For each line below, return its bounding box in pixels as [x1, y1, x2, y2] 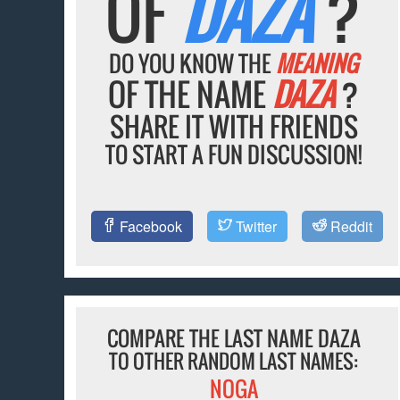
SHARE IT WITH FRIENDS [109, 106, 358, 147]
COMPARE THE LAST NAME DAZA [106, 323, 361, 354]
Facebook [115, 216, 182, 237]
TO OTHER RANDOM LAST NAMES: [109, 346, 359, 376]
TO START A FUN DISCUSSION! [104, 137, 362, 171]
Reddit [326, 216, 372, 237]
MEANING [276, 46, 359, 80]
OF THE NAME [108, 71, 273, 118]
